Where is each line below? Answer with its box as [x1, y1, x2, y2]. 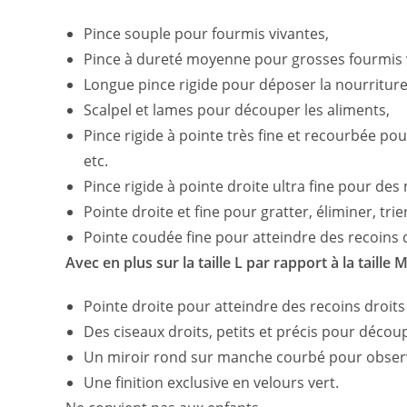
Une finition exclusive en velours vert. [84, 372, 339, 392]
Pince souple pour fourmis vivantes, [84, 23, 329, 44]
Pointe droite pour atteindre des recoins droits [84, 295, 405, 316]
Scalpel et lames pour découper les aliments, [84, 99, 390, 120]
